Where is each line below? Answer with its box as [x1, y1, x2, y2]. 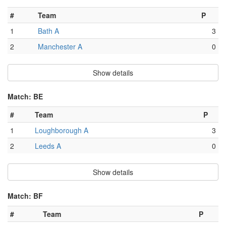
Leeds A [35, 141, 61, 151]
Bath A [38, 26, 59, 36]
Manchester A [38, 41, 82, 52]
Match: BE [8, 91, 43, 102]
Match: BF [8, 191, 43, 201]
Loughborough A [35, 125, 88, 136]
